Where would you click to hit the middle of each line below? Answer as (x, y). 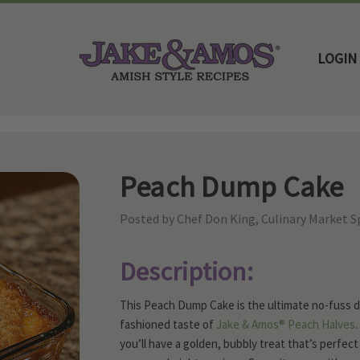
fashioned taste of (168, 324)
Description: (186, 272)
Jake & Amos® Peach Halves (285, 324)
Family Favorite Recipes (151, 139)
